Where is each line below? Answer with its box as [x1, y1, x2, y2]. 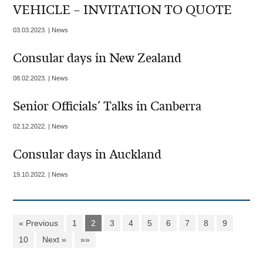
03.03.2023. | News [13, 26, 69, 34]
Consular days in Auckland [13, 147, 162, 163]
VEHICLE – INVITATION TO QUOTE [13, 2, 232, 18]
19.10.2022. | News [13, 171, 69, 178]
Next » [42, 235, 67, 245]
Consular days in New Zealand [13, 50, 182, 66]
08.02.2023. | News [13, 75, 69, 82]
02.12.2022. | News [13, 123, 69, 130]
